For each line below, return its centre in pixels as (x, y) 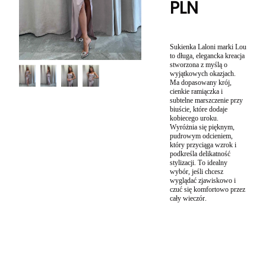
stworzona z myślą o (199, 65)
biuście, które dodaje (199, 109)
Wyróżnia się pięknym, (202, 127)
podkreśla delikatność (200, 154)
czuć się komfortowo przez (208, 189)
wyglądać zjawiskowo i (203, 180)
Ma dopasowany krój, (201, 83)
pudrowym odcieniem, (202, 136)
